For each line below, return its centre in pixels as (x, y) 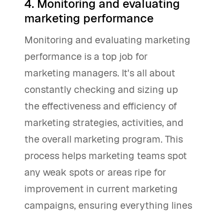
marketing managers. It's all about (100, 73)
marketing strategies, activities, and (104, 123)
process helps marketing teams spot (106, 156)
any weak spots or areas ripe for (95, 173)
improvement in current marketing (101, 189)
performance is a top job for (86, 57)
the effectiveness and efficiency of (101, 106)
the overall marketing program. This (104, 139)
